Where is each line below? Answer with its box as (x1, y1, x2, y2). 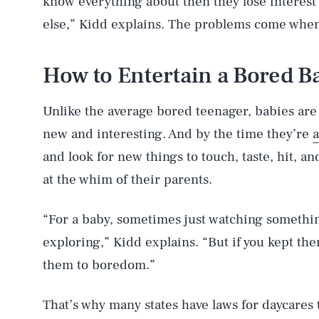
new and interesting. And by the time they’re (43, 125, 313, 142)
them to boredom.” (43, 256, 155, 273)
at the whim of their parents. (43, 171, 212, 188)
